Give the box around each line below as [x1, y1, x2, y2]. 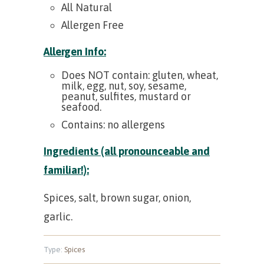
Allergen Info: [44, 45, 106, 58]
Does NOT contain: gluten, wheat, [61, 68, 218, 81]
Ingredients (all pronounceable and [44, 144, 210, 157]
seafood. [61, 100, 101, 113]
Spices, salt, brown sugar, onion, [44, 191, 191, 204]
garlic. [44, 210, 77, 223]
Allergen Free [61, 18, 124, 31]
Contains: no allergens [61, 118, 165, 131]
